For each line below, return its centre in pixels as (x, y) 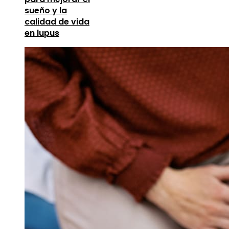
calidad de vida (57, 22)
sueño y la (46, 11)
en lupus (42, 33)
